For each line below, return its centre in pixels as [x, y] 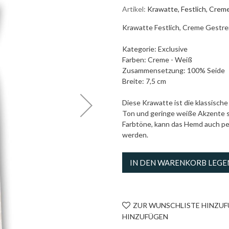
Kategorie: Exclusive [155, 49]
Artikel [133, 9]
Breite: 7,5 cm [144, 81]
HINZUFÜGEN [145, 216]
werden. [135, 135]
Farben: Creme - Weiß [157, 60]
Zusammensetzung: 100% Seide [174, 70]
